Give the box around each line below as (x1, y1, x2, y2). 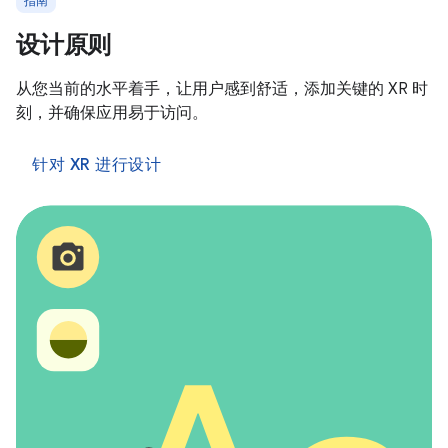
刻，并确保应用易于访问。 (16, 102, 208, 123)
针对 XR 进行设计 (32, 154, 161, 175)
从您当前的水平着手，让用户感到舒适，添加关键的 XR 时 (16, 78, 428, 99)
